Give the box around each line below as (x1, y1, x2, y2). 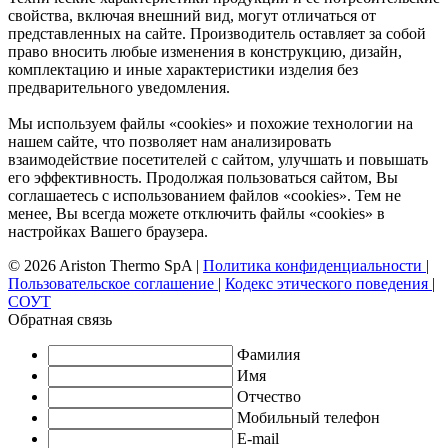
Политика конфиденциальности (203, 256, 426, 274)
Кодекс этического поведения (225, 274, 432, 292)
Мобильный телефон (237, 408, 380, 426)
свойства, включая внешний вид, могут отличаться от (8, 6, 376, 24)
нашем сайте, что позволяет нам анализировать (8, 132, 331, 150)
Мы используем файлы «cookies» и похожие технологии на (8, 114, 413, 132)
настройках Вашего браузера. (8, 222, 208, 240)
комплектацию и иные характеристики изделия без (8, 60, 358, 78)
